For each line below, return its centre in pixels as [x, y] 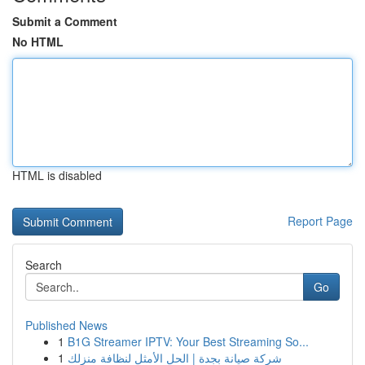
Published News [66, 325]
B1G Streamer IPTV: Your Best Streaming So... [188, 341]
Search [44, 265]
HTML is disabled [57, 175]
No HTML [38, 42]
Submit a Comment [65, 21]
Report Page [320, 221]
